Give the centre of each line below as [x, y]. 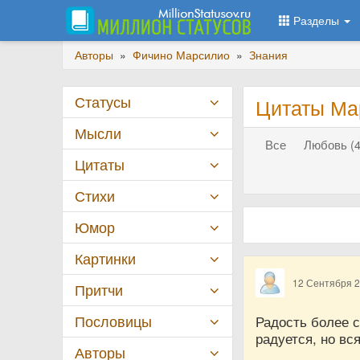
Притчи [99, 290]
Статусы [103, 102]
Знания [268, 55]
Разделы [316, 20]
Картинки [105, 258]
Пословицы [113, 321]
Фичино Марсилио [181, 55]
